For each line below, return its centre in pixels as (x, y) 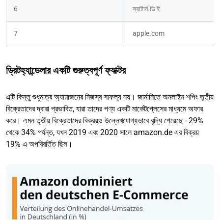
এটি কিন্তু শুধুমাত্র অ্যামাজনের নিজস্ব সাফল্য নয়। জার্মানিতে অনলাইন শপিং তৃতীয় (110, 97)
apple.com (149, 34)
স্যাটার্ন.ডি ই (146, 9)
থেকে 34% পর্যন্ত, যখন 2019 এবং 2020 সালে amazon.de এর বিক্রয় (102, 133)
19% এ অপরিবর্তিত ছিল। (39, 144)
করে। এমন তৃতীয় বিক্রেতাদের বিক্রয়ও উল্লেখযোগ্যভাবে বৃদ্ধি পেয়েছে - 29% (105, 121)
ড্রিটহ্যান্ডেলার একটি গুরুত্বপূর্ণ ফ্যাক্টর (66, 70)
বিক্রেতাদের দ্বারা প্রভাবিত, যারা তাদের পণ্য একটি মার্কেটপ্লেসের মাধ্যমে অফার (104, 109)
